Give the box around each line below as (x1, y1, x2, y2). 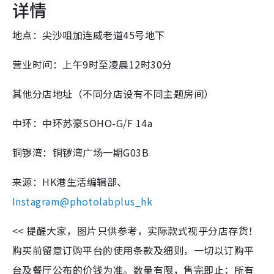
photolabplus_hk (69, 194, 153, 209)
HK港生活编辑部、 (42, 174, 127, 190)
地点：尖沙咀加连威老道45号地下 (12, 28, 165, 43)
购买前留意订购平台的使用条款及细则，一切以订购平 (12, 243, 254, 258)
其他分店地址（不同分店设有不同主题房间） (12, 86, 214, 102)
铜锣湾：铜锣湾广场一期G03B (12, 145, 149, 160)
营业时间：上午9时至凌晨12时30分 (12, 57, 172, 72)
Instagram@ (12, 194, 70, 209)
